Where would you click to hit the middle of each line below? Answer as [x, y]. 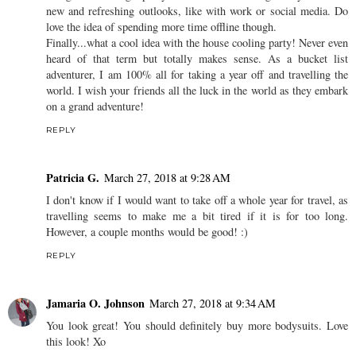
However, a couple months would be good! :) [147, 232]
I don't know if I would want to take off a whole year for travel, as [197, 200]
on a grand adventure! [95, 106]
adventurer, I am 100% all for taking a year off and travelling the [197, 75]
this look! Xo [76, 342]
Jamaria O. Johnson [95, 304]
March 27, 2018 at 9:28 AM [167, 178]
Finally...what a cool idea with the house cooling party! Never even [197, 43]
